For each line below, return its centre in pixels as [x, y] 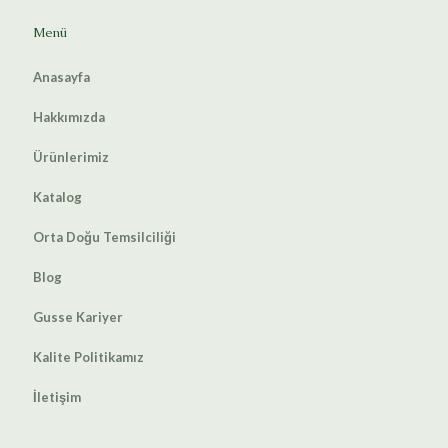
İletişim [57, 396]
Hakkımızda [69, 116]
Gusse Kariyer [78, 316]
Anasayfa [61, 76]
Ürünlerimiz [71, 156]
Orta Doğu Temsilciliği [104, 236]
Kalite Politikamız [88, 356]
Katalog [57, 196]
